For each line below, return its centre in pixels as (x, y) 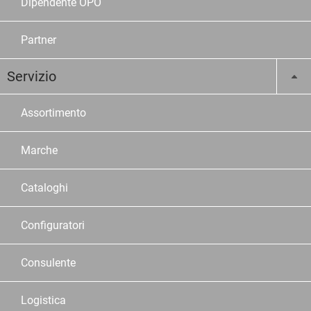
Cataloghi (44, 188)
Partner (39, 40)
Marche (39, 151)
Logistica (43, 301)
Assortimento (53, 113)
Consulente (48, 263)
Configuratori (53, 226)
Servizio (32, 77)
